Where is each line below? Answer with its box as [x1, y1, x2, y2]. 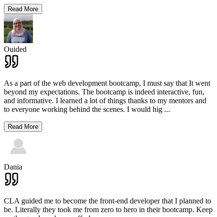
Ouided [4, 45, 27, 54]
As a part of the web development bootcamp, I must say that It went [4, 79, 210, 88]
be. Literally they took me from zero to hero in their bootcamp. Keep [4, 205, 213, 214]
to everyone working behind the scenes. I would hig [4, 105, 162, 114]
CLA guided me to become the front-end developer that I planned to [4, 197, 211, 205]
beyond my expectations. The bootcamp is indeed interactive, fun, [4, 88, 204, 96]
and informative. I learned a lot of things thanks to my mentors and [4, 96, 206, 105]
